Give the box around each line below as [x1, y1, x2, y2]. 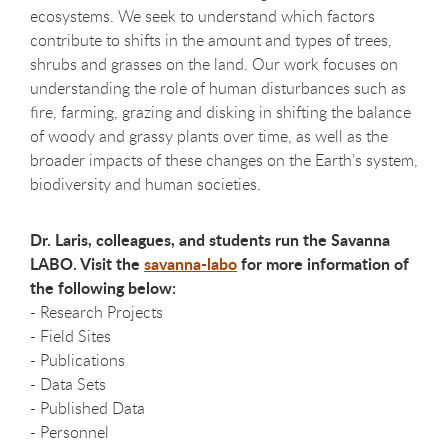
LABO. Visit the [30, 251, 144, 275]
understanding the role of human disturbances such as [30, 76, 406, 99]
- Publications [30, 348, 125, 371]
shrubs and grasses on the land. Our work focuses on [30, 52, 398, 75]
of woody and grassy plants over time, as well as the [30, 124, 388, 147]
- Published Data [30, 396, 145, 419]
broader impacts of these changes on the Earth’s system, [30, 148, 418, 171]
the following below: [30, 275, 180, 299]
